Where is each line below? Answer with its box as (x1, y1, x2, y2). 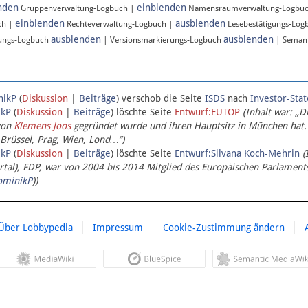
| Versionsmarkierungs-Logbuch (101, 35, 223, 45)
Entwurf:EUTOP (175, 107, 240, 118)
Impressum (92, 222, 143, 234)
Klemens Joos (14, 120, 71, 132)
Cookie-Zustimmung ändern (162, 222, 285, 234)
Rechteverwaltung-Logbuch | (65, 19, 175, 30)
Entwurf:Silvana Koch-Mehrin (175, 148, 300, 159)
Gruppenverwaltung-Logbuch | (19, 3, 137, 14)
